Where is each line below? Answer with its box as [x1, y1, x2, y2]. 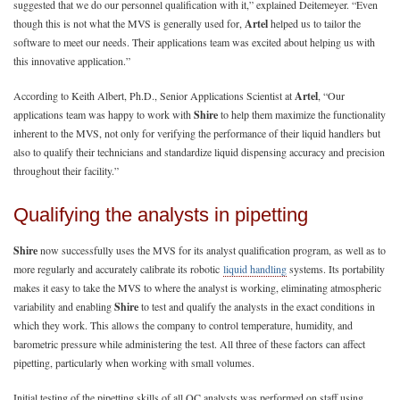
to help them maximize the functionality [218, 106, 386, 121]
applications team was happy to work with [13, 106, 194, 121]
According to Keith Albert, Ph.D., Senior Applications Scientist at [13, 87, 295, 103]
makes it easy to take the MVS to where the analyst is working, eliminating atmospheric [13, 279, 381, 295]
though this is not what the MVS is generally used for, [13, 15, 245, 30]
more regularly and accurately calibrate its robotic [13, 261, 223, 276]
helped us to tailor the [268, 15, 361, 30]
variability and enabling [13, 298, 114, 313]
